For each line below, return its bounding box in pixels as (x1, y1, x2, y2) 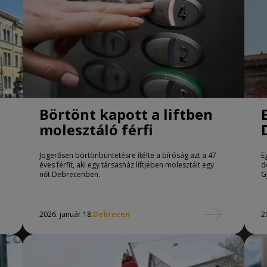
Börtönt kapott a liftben (39, 104, 213, 124)
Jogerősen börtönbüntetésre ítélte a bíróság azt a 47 (39, 150, 216, 160)
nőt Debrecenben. (39, 169, 100, 179)
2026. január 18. (39, 209, 93, 219)
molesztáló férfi (39, 120, 153, 139)
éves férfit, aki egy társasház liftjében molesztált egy (39, 160, 214, 170)
